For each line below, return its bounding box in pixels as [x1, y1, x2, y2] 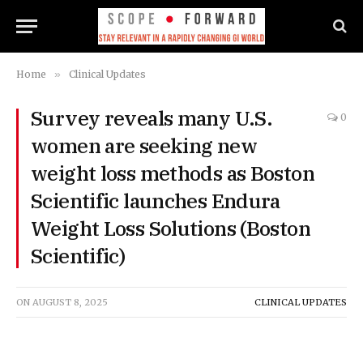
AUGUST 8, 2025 [32, 297, 108, 308]
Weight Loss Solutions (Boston [31, 215, 310, 241]
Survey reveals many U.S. [31, 105, 272, 131]
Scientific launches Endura [31, 187, 280, 214]
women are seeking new [31, 132, 257, 159]
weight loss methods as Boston [31, 160, 314, 186]
